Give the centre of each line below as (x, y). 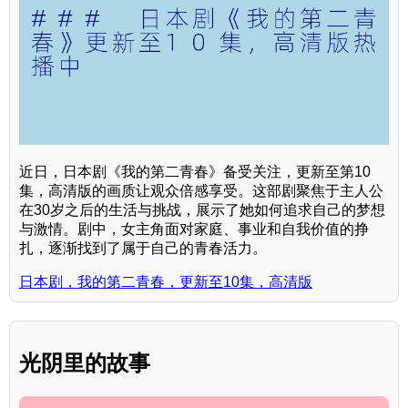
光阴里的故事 (85, 363)
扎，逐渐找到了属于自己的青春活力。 (143, 249)
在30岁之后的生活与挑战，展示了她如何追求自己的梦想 (202, 210)
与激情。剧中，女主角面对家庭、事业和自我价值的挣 (194, 229)
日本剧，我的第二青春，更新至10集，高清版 (166, 282)
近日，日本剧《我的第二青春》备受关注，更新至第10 (195, 172)
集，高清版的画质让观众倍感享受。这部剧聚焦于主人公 (201, 191)
